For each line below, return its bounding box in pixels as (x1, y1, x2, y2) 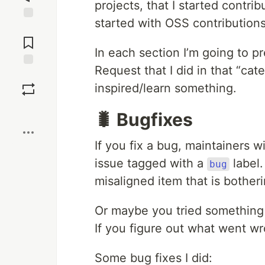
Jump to (12, 22, 44, 33)
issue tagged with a (95, 156, 207, 170)
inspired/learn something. (95, 81, 237, 95)
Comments (8, 33, 49, 43)
